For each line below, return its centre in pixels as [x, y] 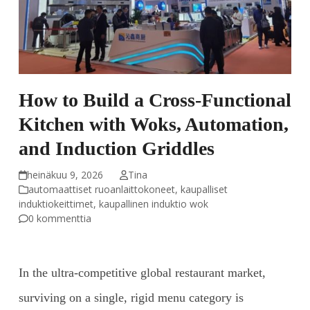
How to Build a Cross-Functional [155, 100]
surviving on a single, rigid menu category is [131, 297]
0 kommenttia [60, 218]
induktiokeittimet [56, 203]
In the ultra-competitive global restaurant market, [142, 272]
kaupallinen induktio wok [153, 203]
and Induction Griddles [116, 148]
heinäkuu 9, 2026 [65, 174]
